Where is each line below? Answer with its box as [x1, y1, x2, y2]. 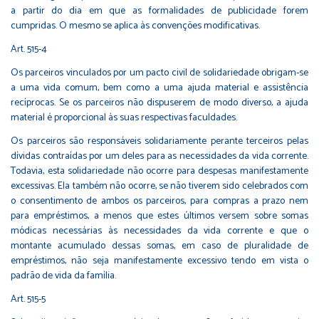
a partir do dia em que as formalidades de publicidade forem [11, 2, 308, 19]
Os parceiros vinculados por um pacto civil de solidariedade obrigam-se [11, 64, 308, 81]
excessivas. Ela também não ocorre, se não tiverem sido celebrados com [11, 177, 308, 194]
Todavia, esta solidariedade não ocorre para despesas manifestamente [11, 162, 308, 179]
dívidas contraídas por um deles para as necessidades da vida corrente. [11, 147, 308, 164]
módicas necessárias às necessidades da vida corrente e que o [11, 222, 308, 239]
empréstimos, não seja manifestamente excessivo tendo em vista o [11, 252, 308, 269]
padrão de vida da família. [11, 267, 116, 284]
